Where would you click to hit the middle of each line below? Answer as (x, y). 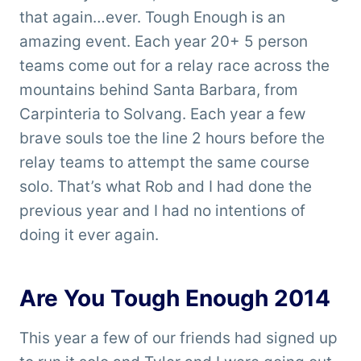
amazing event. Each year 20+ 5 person (164, 42)
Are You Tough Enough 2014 (175, 299)
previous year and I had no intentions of (162, 211)
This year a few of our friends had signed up (178, 338)
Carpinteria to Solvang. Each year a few (162, 114)
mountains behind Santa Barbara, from (159, 90)
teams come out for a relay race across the (174, 66)
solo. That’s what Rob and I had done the (166, 187)
